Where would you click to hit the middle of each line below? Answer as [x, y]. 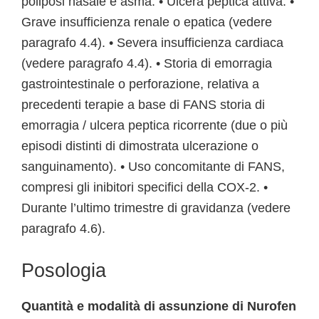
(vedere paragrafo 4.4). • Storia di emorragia [147, 63]
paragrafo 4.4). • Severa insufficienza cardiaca [152, 43]
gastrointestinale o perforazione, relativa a [140, 84]
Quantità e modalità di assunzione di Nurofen [159, 306]
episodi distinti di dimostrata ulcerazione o [140, 146]
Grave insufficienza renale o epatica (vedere [147, 22]
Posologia [64, 271]
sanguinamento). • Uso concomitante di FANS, [153, 167]
